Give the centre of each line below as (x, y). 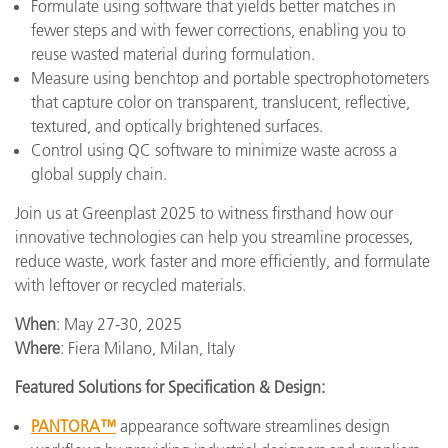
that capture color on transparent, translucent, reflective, (220, 101)
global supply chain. (99, 173)
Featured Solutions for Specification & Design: (170, 386)
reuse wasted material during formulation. (173, 53)
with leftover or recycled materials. (130, 284)
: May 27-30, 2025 (119, 323)
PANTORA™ (73, 425)
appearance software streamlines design (253, 425)
